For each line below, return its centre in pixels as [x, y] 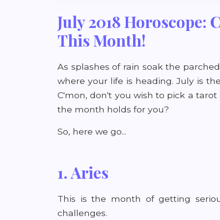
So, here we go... [92, 131]
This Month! [102, 40]
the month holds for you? [113, 109]
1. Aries [83, 172]
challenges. [82, 213]
